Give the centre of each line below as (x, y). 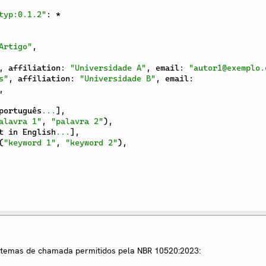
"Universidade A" (108, 68)
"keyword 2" (91, 143)
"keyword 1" (30, 143)
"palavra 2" (77, 121)
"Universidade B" (118, 79)
